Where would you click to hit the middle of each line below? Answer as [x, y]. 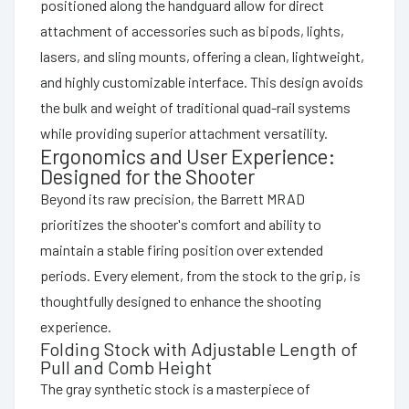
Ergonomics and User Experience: [188, 156]
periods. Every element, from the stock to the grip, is [200, 275]
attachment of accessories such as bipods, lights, [192, 30]
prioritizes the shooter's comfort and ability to [181, 224]
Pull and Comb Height [126, 367]
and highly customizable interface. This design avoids [202, 81]
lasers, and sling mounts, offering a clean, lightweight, [202, 56]
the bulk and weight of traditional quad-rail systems [195, 107]
